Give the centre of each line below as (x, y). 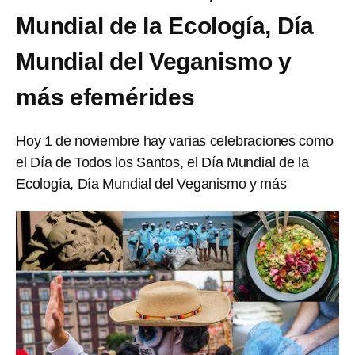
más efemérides (105, 97)
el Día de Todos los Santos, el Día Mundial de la (162, 162)
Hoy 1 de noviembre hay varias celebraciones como (175, 141)
